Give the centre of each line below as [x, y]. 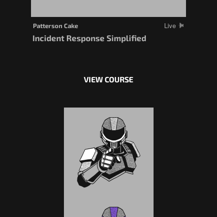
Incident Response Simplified [89, 38]
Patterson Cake [55, 25]
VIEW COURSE [108, 79]
